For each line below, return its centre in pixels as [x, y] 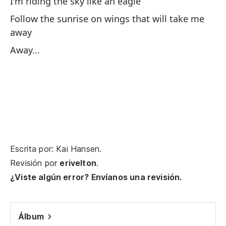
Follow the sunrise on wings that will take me [107, 19]
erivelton [78, 163]
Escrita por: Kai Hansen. [56, 149]
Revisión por [35, 163]
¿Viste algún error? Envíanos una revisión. [96, 177]
